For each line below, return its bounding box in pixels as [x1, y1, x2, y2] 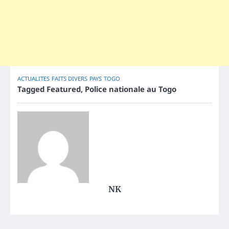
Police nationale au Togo [85, 84, 176, 95]
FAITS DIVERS [52, 75, 87, 83]
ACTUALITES [17, 75, 50, 83]
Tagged [17, 84, 47, 95]
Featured [47, 84, 81, 95]
